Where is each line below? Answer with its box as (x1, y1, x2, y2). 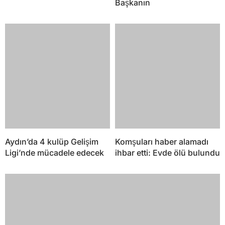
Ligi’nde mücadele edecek (5, 148, 104, 158)
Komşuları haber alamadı (115, 137, 208, 147)
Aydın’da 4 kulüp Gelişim (5, 137, 98, 147)
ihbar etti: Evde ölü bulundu (115, 148, 220, 158)
